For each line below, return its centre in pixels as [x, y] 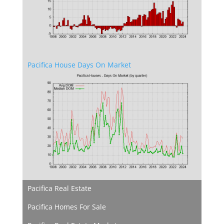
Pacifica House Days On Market [79, 64]
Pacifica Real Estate [59, 188]
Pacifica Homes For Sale [66, 206]
